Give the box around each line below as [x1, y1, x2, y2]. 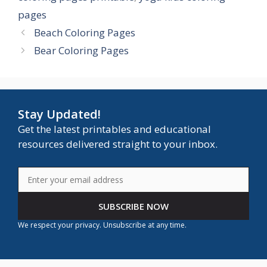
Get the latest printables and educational [18, 122, 211, 136]
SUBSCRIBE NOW [98, 200, 169, 212]
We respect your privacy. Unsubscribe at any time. [18, 219, 187, 230]
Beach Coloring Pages [34, 26, 136, 40]
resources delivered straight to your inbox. [18, 137, 218, 151]
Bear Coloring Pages [34, 44, 129, 58]
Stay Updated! [18, 106, 101, 123]
